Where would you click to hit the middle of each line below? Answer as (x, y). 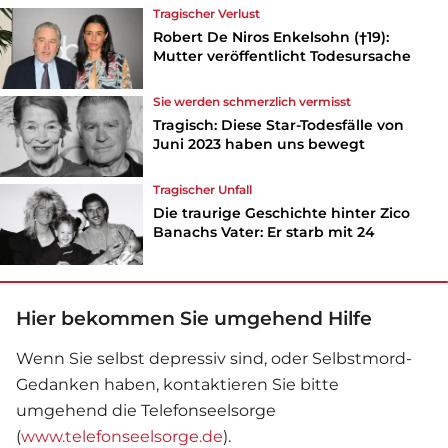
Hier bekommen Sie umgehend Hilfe (194, 317)
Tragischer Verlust (207, 13)
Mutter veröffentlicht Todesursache (282, 55)
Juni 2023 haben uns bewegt (259, 143)
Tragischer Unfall (203, 189)
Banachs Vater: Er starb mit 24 (264, 231)
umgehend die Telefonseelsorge (146, 410)
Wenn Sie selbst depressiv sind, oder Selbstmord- (214, 358)
